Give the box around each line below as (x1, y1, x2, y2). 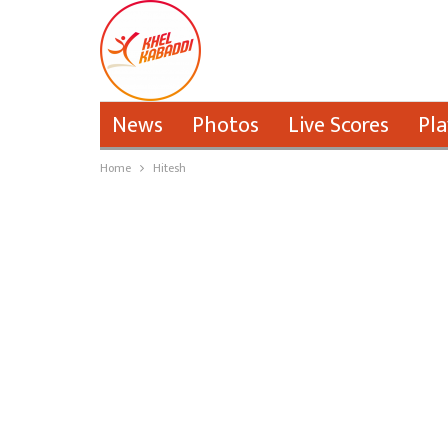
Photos (191, 107, 259, 144)
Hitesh (152, 158, 186, 178)
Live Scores (287, 107, 389, 144)
